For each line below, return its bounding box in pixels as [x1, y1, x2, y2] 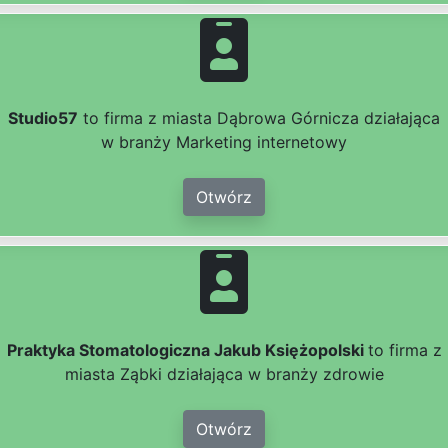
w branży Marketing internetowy [101, 132, 347, 153]
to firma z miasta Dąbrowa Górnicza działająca [78, 108, 440, 129]
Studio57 [8, 108, 78, 129]
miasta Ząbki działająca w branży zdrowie [64, 364, 384, 385]
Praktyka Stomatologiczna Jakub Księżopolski [6, 340, 368, 361]
